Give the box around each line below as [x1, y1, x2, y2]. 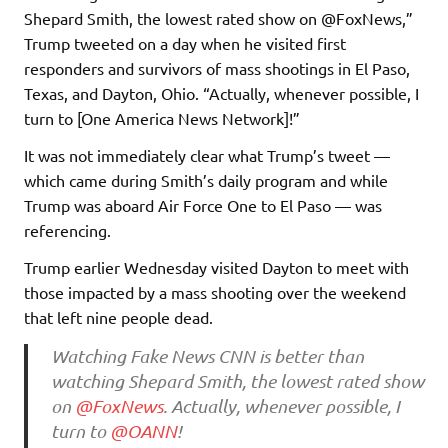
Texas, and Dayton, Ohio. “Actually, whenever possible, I [24, 83, 419, 104]
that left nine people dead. [24, 307, 217, 328]
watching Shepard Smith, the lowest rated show [50, 369, 424, 392]
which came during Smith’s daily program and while [24, 170, 388, 191]
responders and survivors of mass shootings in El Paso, [24, 58, 410, 79]
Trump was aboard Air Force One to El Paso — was [24, 195, 382, 216]
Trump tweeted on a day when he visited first [24, 33, 346, 54]
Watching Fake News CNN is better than [50, 344, 364, 367]
